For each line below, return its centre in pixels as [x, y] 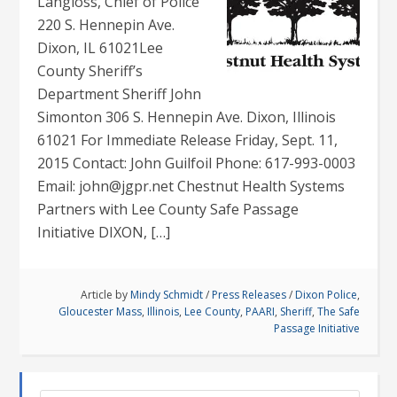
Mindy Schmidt [166, 295]
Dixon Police [326, 295]
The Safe [338, 311]
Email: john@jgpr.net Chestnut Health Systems [191, 186]
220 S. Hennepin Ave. [106, 25]
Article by [105, 295]
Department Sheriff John [120, 94]
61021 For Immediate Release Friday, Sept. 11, [188, 140]
